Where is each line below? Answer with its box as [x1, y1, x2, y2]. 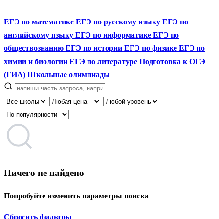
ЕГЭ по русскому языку [76, 17, 162, 26]
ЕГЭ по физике [124, 44, 179, 52]
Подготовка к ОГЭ [139, 57, 205, 66]
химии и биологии [4, 57, 69, 66]
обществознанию [4, 44, 66, 52]
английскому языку [4, 30, 75, 39]
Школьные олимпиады [27, 70, 110, 79]
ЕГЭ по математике [4, 17, 76, 26]
